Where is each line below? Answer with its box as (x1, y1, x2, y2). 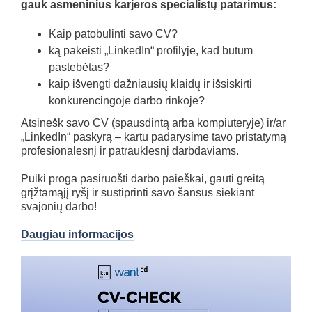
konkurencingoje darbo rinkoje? (49, 95, 205, 107)
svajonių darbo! (21, 201, 97, 212)
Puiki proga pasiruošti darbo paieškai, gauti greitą (21, 173, 265, 185)
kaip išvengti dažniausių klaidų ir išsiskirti (49, 78, 252, 90)
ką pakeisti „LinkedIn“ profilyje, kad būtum (49, 45, 253, 56)
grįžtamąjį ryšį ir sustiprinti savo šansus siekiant (21, 187, 254, 198)
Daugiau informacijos (21, 228, 134, 240)
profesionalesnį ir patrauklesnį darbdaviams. (21, 145, 239, 157)
